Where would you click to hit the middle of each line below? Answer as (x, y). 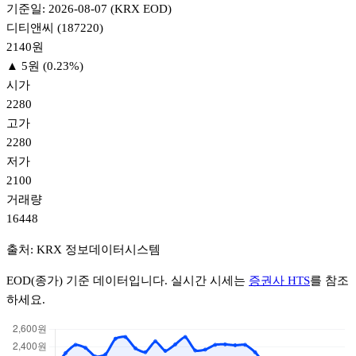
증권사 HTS (279, 280)
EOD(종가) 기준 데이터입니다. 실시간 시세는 (128, 280)
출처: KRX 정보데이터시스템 (83, 249)
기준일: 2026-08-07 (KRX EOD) (89, 8)
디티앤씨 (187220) (55, 27)
